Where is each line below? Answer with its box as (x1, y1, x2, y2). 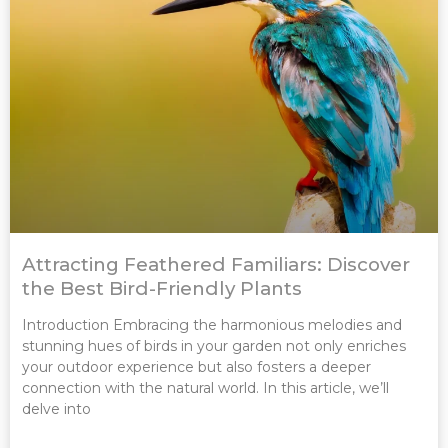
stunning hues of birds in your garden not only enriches (22, 336, 406, 355)
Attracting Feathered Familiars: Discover (22, 252, 410, 276)
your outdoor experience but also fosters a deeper (22, 357, 371, 376)
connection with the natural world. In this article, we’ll (22, 378, 389, 397)
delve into (22, 399, 91, 418)
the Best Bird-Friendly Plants (22, 276, 302, 300)
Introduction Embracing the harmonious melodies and (22, 315, 402, 334)
